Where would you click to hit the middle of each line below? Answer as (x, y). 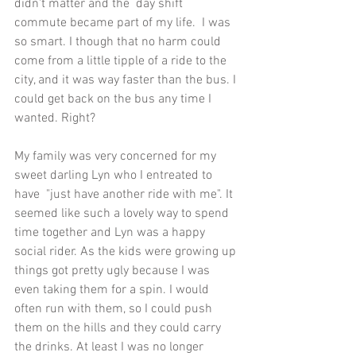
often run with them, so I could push (115, 309)
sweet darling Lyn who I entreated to (115, 176)
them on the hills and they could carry (119, 328)
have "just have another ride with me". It (125, 195)
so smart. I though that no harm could (119, 42)
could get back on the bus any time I (114, 99)
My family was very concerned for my (117, 157)
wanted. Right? (55, 118)
